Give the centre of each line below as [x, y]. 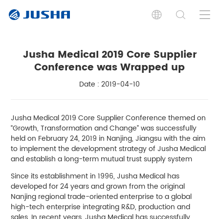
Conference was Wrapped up [109, 67]
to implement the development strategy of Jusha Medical [109, 149]
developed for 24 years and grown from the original [98, 186]
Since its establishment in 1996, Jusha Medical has [95, 176]
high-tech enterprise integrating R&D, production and [101, 207]
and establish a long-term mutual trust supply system [102, 159]
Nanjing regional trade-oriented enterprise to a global [101, 197]
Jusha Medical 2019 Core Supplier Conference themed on [109, 118]
